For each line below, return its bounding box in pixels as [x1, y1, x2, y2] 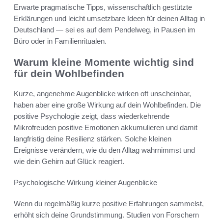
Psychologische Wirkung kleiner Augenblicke [14, 178, 157, 187]
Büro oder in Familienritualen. [14, 37, 107, 46]
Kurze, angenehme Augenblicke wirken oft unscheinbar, [14, 89, 191, 98]
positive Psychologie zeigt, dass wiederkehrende [14, 111, 169, 120]
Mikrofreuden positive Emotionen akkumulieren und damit [14, 123, 197, 132]
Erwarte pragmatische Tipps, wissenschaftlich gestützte [14, 3, 192, 12]
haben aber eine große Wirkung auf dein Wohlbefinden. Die [14, 100, 201, 109]
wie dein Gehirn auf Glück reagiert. [14, 157, 124, 165]
